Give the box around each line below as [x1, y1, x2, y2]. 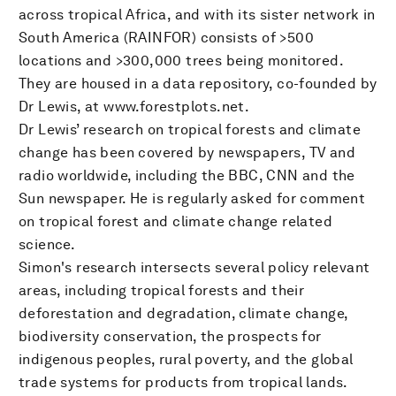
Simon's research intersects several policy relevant [19, 258, 370, 276]
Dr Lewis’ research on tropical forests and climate [19, 120, 361, 138]
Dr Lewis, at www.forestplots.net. [19, 97, 250, 115]
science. [19, 235, 76, 253]
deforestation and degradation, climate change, [19, 304, 348, 322]
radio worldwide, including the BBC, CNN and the [19, 166, 355, 184]
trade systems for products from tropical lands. [19, 373, 347, 391]
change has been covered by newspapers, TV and [19, 143, 355, 161]
